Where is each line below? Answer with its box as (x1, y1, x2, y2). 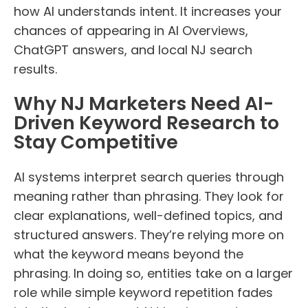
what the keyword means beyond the (14, 245, 243, 263)
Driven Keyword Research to (14, 110, 279, 136)
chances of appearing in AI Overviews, (14, 21, 248, 39)
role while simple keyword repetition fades (14, 283, 273, 301)
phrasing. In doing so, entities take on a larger (14, 264, 293, 282)
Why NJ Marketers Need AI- (14, 91, 274, 117)
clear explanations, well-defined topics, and (14, 206, 283, 224)
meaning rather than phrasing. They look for (14, 187, 284, 205)
